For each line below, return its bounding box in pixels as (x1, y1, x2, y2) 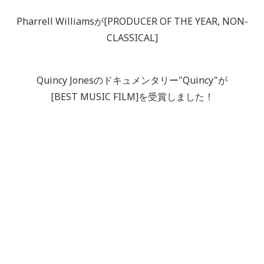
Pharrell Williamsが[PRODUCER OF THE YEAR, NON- (16, 15, 248, 28)
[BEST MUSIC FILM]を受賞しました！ (50, 90, 214, 104)
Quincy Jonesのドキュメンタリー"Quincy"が (37, 74, 227, 87)
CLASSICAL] (106, 31, 158, 45)
